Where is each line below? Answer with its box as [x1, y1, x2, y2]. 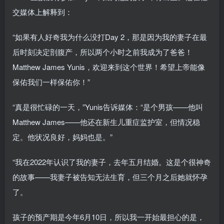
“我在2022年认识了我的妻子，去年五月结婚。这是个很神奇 [12, 156, 211, 167]
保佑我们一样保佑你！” [12, 76, 90, 87]
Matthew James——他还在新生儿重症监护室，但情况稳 [12, 116, 200, 127]
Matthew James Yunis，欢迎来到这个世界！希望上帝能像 [12, 61, 205, 72]
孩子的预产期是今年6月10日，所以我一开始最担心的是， [12, 211, 204, 222]
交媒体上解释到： [12, 6, 72, 17]
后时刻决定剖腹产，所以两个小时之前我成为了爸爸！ [12, 46, 192, 57]
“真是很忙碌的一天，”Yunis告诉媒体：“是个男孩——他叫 [12, 101, 203, 112]
